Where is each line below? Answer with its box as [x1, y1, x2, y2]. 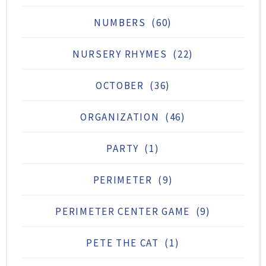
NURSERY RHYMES [72, 47, 167, 61]
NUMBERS [93, 15, 146, 29]
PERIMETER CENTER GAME [55, 204, 191, 218]
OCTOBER [95, 78, 144, 92]
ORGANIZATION [80, 110, 160, 123]
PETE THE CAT [86, 236, 159, 249]
